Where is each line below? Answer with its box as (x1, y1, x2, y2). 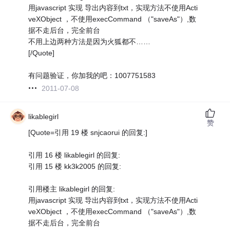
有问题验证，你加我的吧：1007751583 (28, 71, 156, 80)
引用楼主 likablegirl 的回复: (28, 184, 116, 193)
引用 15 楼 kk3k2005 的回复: (28, 162, 122, 170)
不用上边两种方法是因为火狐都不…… (28, 37, 151, 46)
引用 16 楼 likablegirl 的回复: (28, 150, 121, 159)
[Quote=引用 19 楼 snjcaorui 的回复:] (28, 128, 148, 137)
